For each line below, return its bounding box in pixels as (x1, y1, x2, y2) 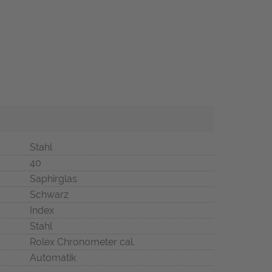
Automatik (30, 252, 76, 264)
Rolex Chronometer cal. (30, 236, 135, 248)
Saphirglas (30, 173, 77, 185)
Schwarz (30, 189, 69, 201)
